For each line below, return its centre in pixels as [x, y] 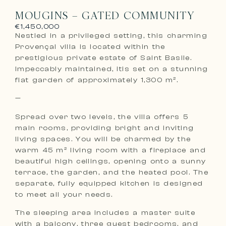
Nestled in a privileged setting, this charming [111, 36]
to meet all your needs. [64, 194]
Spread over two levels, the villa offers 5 [102, 117]
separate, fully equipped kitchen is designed [109, 183]
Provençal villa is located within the [90, 47]
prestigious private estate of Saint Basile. [104, 58]
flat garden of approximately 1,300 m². [97, 80]
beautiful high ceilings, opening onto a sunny [111, 161]
